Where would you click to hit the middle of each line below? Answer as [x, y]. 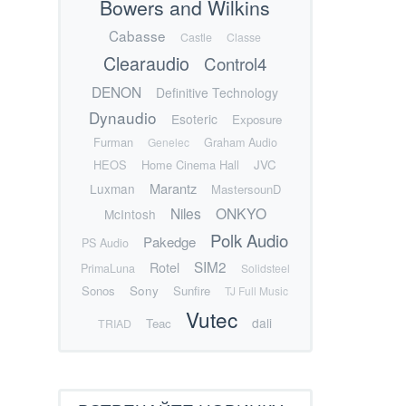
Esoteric [194, 119]
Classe [244, 37]
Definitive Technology [217, 93]
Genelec [168, 142]
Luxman [112, 189]
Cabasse [138, 36]
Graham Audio [240, 143]
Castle [197, 38]
